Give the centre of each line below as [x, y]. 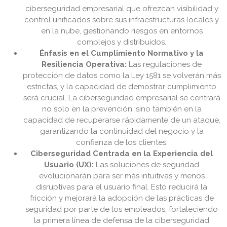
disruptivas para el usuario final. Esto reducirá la [122, 187]
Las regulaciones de [164, 65]
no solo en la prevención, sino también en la [122, 109]
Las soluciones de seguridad [146, 165]
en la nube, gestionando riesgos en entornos [122, 31]
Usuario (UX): [69, 165]
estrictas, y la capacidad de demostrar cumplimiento [122, 87]
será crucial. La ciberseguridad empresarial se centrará [122, 98]
